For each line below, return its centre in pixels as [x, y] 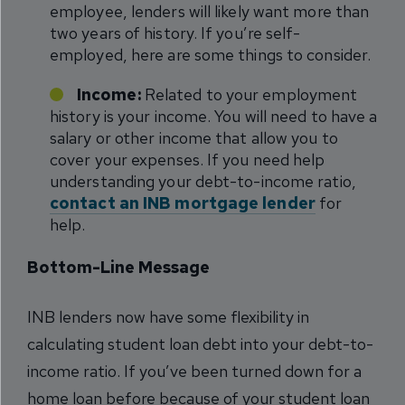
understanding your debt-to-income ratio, [203, 181]
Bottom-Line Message [118, 267]
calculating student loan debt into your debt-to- [200, 344]
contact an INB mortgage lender [183, 203]
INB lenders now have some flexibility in [168, 317]
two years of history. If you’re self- [175, 33]
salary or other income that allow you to [194, 138]
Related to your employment [249, 94]
